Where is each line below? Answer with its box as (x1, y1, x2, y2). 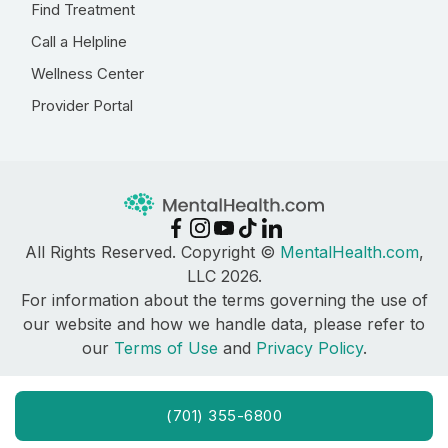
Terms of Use (113, 338, 218, 359)
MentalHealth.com (279, 242, 419, 263)
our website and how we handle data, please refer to (23, 314, 425, 335)
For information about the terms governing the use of (20, 290, 428, 311)
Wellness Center (31, 64, 144, 83)
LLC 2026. (186, 266, 262, 287)
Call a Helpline (31, 32, 127, 51)
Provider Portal (31, 96, 133, 115)
